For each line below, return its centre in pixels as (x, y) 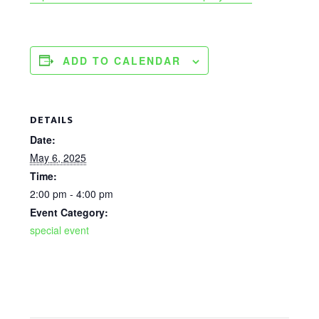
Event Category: (69, 212)
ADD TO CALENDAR (122, 60)
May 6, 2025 (58, 157)
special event (60, 230)
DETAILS (52, 120)
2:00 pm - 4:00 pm (72, 193)
